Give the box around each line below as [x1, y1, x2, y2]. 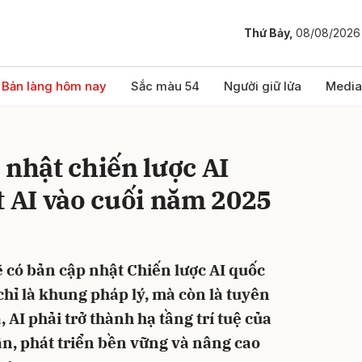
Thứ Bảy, [244, 26, 296, 40]
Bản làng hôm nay [2, 78, 107, 94]
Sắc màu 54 [131, 78, 200, 94]
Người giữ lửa [224, 78, 301, 94]
